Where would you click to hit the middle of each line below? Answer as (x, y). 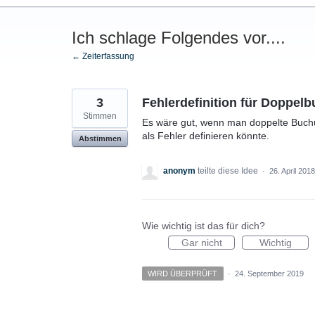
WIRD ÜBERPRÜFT (183, 274)
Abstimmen (100, 139)
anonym (179, 171)
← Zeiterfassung (103, 57)
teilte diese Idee (229, 171)
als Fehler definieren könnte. (206, 136)
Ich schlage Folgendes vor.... (179, 38)
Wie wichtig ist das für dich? (204, 226)
